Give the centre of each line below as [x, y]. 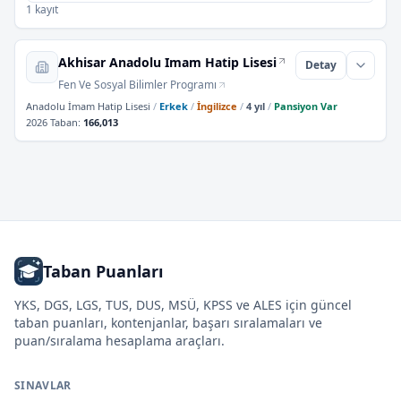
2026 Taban [52, 122]
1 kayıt [42, 9]
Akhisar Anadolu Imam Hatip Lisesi [167, 62]
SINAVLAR [43, 385]
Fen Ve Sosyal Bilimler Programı [137, 85]
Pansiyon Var [306, 106]
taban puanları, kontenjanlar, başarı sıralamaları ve [168, 323]
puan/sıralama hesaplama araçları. [119, 341]
